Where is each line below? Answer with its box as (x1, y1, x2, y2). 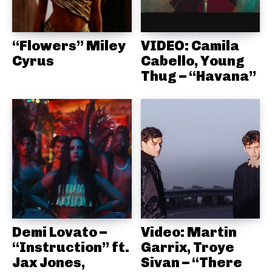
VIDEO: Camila (140, 37, 239, 55)
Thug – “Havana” (140, 67, 256, 85)
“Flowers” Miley (12, 37, 126, 55)
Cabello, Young (140, 52, 245, 70)
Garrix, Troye (140, 238, 234, 256)
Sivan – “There (140, 253, 242, 271)
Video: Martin (140, 223, 237, 240)
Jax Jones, (12, 253, 85, 271)
